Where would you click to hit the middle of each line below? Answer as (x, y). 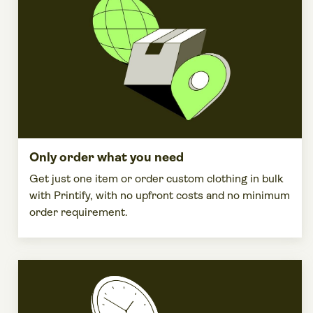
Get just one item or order (98, 179)
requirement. (93, 212)
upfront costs (169, 196)
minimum (266, 196)
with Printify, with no (82, 196)
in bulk (265, 179)
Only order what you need (107, 158)
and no (223, 196)
